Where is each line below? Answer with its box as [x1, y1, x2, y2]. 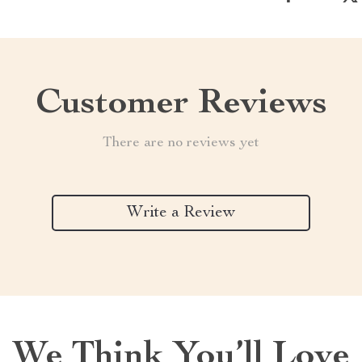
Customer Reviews [35, 87, 327, 123]
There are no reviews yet [103, 136, 259, 150]
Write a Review [127, 204, 235, 221]
